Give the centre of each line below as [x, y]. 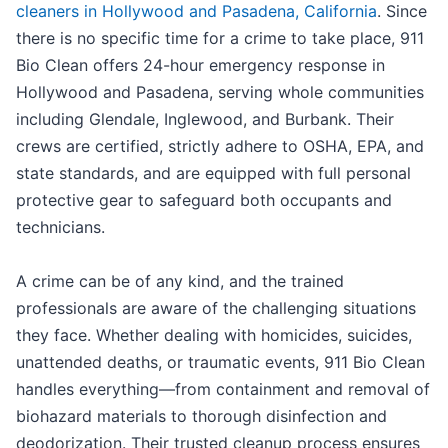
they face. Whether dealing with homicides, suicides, [214, 335]
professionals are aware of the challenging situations [216, 308]
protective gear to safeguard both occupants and [204, 200]
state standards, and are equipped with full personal [213, 173]
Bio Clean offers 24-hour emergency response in [200, 65]
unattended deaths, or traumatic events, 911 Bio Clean [220, 362]
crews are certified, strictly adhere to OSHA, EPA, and [220, 146]
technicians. [60, 227]
